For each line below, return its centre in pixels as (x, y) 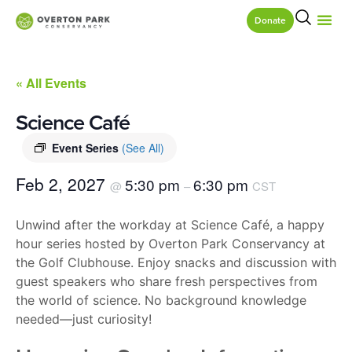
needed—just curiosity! (84, 319)
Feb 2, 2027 (63, 184)
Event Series (87, 148)
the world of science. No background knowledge (161, 300)
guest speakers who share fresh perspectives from (167, 281)
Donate (270, 20)
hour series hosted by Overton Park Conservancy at (170, 244)
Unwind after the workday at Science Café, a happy (170, 225)
